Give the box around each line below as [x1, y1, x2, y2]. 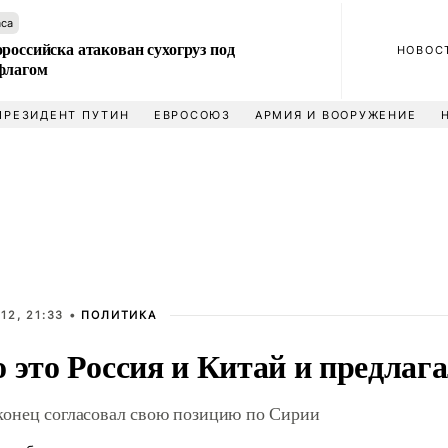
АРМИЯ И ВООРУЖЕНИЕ [254, 108, 417, 122]
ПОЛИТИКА [81, 308, 157, 322]
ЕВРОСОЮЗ [153, 108, 231, 122]
